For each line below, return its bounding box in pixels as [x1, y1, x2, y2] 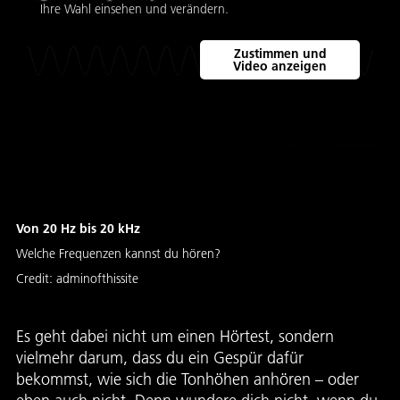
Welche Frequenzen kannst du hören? [16, 246, 221, 262]
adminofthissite [56, 271, 138, 287]
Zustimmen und [233, 46, 327, 62]
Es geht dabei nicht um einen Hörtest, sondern [16, 326, 334, 346]
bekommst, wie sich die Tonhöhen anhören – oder [16, 369, 359, 389]
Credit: [16, 271, 56, 287]
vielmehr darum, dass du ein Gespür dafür [16, 347, 304, 368]
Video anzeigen [233, 58, 327, 74]
